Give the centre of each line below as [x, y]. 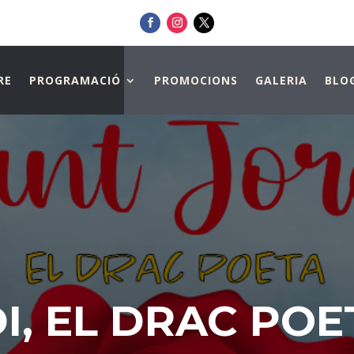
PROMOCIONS [196, 81]
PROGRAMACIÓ [75, 81]
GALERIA [281, 81]
